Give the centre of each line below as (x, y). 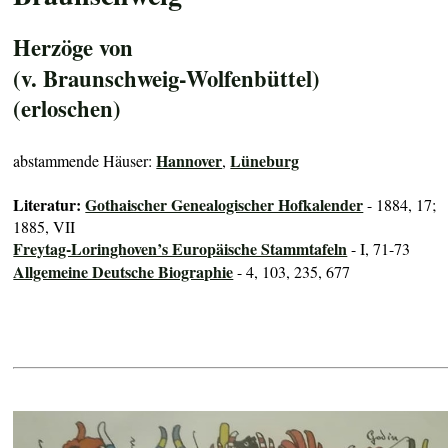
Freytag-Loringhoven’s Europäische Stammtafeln (180, 248)
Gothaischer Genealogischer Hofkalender (224, 204)
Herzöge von (73, 47)
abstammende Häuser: (85, 160)
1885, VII (44, 226)
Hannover (189, 160)
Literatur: (49, 204)
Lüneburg (265, 160)
